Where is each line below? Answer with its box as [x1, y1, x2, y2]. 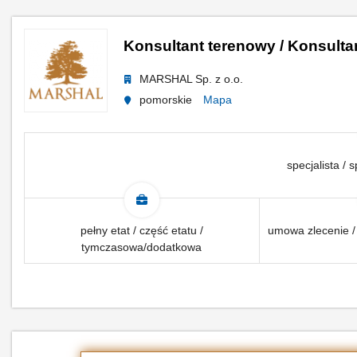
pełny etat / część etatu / [80, 224, 203, 237]
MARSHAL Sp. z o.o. [139, 73, 243, 85]
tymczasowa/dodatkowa [81, 241, 202, 253]
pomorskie [139, 93, 195, 106]
